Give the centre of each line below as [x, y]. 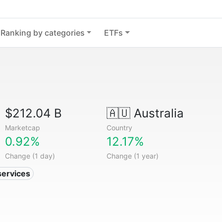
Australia [157, 113]
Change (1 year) [132, 156]
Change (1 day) [30, 156]
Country [119, 128]
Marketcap [23, 128]
